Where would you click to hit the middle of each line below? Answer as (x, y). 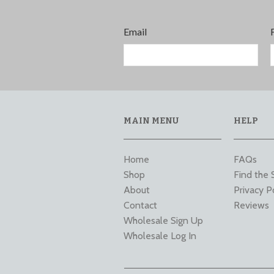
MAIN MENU (151, 120)
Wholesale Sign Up (163, 220)
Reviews (251, 205)
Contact (140, 205)
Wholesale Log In (160, 235)
